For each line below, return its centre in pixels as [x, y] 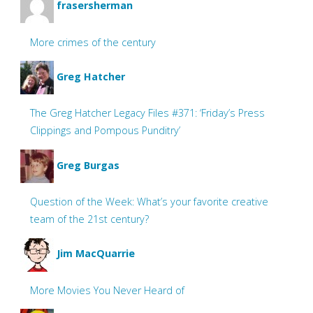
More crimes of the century [93, 42]
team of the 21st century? [90, 219]
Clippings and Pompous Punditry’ [105, 131]
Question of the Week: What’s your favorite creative [150, 202]
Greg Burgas [88, 165]
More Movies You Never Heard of [108, 291]
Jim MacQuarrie [95, 254]
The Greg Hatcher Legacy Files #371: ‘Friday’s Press [148, 113]
